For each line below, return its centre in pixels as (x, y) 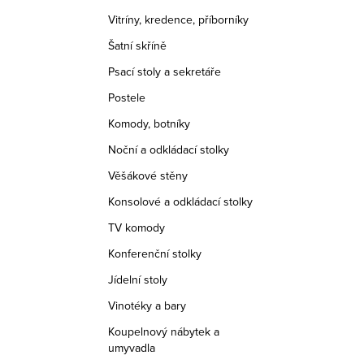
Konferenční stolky (155, 253)
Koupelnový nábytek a (164, 331)
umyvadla (132, 348)
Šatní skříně (137, 45)
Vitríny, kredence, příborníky (178, 19)
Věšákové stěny (148, 175)
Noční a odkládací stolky (169, 149)
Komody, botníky (149, 123)
